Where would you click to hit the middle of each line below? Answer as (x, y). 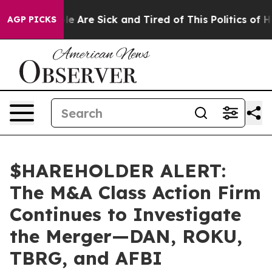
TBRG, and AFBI (86, 258)
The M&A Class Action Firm (135, 192)
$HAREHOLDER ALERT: (118, 171)
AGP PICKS (32, 19)
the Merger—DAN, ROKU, (126, 236)
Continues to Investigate (125, 214)
